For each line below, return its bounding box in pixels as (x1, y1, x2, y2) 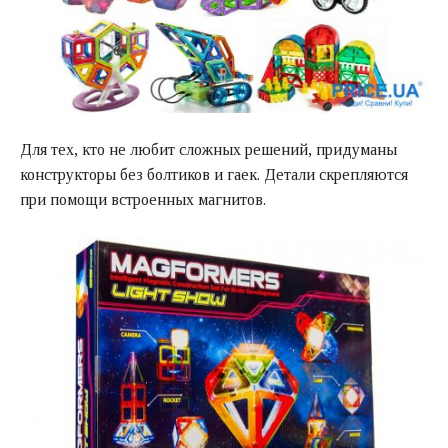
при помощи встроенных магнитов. (20, 191, 266, 209)
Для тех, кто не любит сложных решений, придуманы (20, 141, 397, 159)
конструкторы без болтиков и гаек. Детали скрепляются (20, 166, 408, 184)
